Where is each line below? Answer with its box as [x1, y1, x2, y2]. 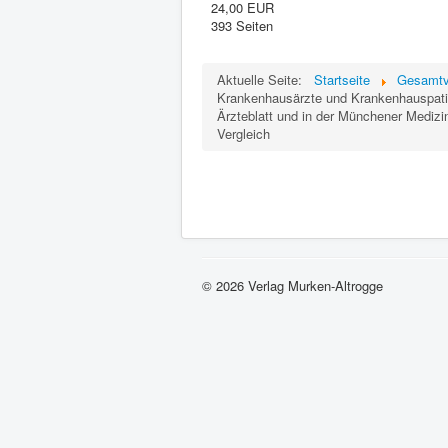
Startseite [314, 70, 370, 89]
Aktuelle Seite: [217, 70, 310, 89]
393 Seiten [211, 16, 273, 35]
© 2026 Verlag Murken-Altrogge [202, 276, 383, 295]
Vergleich [217, 124, 270, 143]
